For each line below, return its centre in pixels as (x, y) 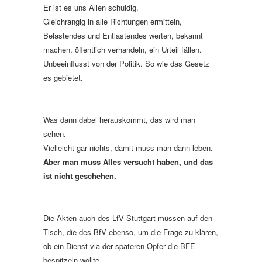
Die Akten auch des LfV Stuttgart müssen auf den (128, 218)
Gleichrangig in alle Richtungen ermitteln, (113, 21)
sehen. (55, 133)
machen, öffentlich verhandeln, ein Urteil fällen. (124, 49)
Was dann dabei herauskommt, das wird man (119, 119)
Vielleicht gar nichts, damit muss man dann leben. (128, 147)
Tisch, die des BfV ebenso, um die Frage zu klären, (131, 232)
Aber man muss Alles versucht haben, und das (128, 161)
